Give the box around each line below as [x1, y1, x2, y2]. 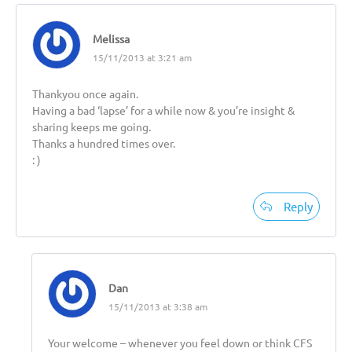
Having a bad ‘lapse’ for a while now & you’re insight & [32, 102, 295, 117]
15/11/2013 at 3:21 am [93, 50, 192, 64]
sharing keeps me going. [32, 119, 151, 134]
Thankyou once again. [32, 86, 138, 101]
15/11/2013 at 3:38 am [108, 299, 207, 313]
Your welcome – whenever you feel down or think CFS [48, 335, 312, 350]
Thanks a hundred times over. [32, 135, 175, 150]
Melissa [93, 31, 130, 46]
